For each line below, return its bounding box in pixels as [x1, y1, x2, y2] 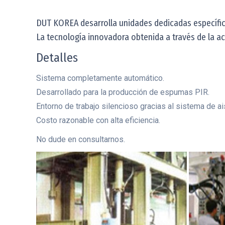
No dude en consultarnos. [36, 135, 125, 144]
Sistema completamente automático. [36, 73, 164, 83]
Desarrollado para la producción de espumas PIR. [36, 87, 209, 97]
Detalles [36, 51, 78, 65]
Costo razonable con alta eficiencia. [36, 116, 160, 125]
